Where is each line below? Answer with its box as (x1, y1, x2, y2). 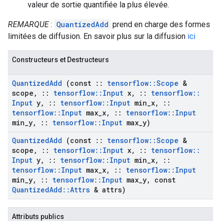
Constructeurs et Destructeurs (12, 56, 109, 64)
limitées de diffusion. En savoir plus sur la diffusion (8, 32, 187, 41)
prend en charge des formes (110, 20, 210, 29)
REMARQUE (8, 20, 49, 29)
